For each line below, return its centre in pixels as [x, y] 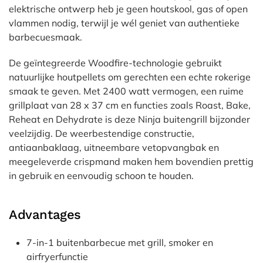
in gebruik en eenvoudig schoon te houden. [101, 176]
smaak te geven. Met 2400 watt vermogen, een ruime [126, 91]
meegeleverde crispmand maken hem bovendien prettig [131, 161]
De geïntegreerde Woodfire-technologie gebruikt [115, 63]
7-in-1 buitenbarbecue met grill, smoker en [120, 242]
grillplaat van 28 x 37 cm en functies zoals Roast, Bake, [130, 105]
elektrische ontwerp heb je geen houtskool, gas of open [128, 9]
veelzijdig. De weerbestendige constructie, [102, 133]
